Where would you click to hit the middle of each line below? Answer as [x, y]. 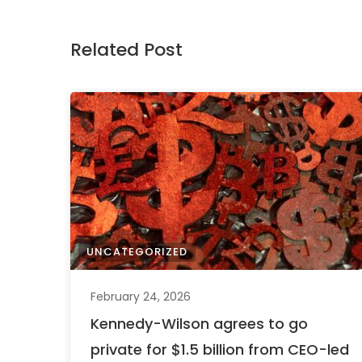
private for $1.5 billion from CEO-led [220, 349]
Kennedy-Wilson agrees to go [199, 324]
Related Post [126, 50]
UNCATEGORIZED [137, 252]
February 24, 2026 [141, 297]
